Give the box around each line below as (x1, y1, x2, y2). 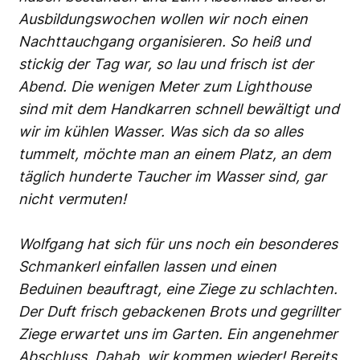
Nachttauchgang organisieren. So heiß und (18, 32, 310, 50)
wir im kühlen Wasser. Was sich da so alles (18, 122, 303, 140)
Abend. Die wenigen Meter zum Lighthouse (18, 77, 311, 95)
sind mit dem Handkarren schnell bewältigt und (18, 100, 339, 117)
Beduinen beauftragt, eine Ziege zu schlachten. (18, 280, 337, 297)
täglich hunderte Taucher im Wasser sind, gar (18, 167, 326, 185)
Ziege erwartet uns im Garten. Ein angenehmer (18, 325, 337, 342)
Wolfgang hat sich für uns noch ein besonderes (18, 235, 337, 252)
